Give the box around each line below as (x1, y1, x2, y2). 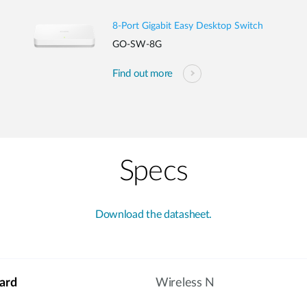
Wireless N (156, 277, 214, 289)
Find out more (112, 68, 173, 79)
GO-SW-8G (112, 40, 162, 49)
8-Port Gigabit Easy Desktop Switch (112, 21, 263, 31)
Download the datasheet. (95, 209, 212, 220)
